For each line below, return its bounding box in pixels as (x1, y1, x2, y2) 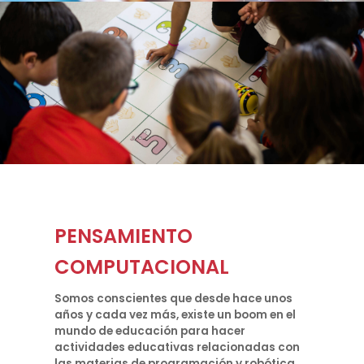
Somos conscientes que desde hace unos (54, 291, 293, 306)
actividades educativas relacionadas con (54, 340, 301, 355)
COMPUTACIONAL (54, 253, 230, 280)
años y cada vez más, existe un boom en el (54, 307, 297, 323)
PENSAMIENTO (54, 223, 193, 249)
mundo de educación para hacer (54, 323, 246, 339)
